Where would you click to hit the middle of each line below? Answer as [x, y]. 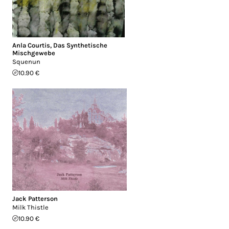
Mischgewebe [34, 53]
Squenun [26, 61]
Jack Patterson [35, 198]
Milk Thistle [30, 207]
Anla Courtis [31, 45]
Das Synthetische [80, 45]
